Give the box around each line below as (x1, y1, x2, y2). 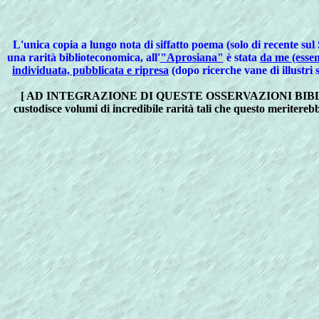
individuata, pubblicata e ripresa (12, 64, 169, 76)
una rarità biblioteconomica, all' (6, 51, 160, 63)
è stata (223, 51, 260, 63)
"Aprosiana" (159, 51, 224, 63)
